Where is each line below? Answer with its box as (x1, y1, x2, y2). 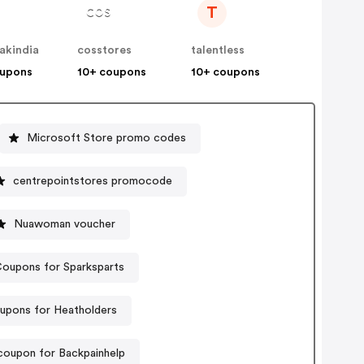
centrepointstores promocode (12, 175, 172, 187)
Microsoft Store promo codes (26, 132, 186, 144)
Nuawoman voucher (13, 218, 115, 230)
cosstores (77, 45, 132, 57)
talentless (191, 45, 245, 57)
